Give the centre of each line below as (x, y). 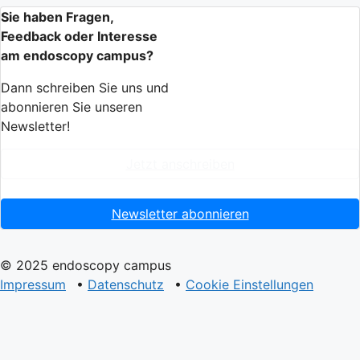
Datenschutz (126, 284)
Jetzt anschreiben (180, 164)
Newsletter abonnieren (180, 213)
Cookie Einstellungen (250, 284)
